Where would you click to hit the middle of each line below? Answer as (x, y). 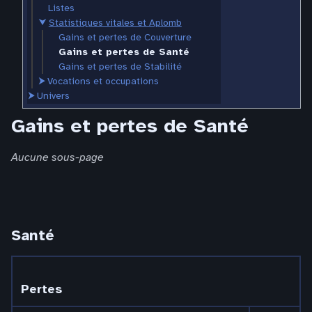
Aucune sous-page (57, 157)
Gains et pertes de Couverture (125, 37)
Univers (53, 95)
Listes (61, 8)
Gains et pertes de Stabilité (120, 66)
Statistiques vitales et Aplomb (115, 22)
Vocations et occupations (103, 81)
